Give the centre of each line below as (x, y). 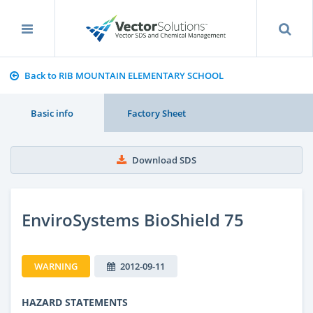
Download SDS (164, 160)
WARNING (56, 266)
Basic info (52, 113)
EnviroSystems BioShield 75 (133, 219)
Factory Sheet (156, 113)
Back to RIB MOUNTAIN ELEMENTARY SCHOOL (124, 75)
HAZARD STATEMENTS (75, 302)
